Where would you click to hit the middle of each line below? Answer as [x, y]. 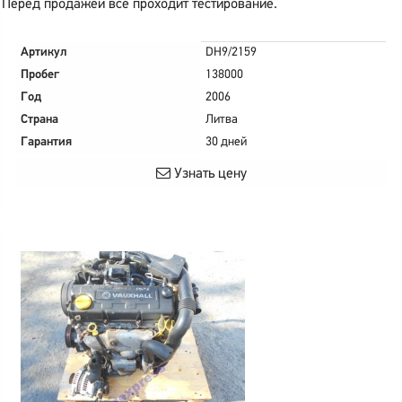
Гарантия [46, 142]
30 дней [226, 142]
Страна [39, 120]
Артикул [44, 52]
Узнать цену [208, 174]
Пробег [40, 75]
